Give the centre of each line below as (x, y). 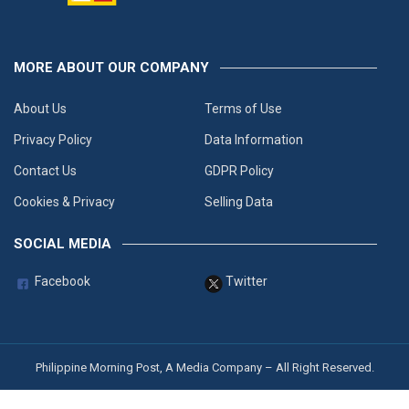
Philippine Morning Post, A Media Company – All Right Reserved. (204, 367)
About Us (40, 108)
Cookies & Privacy (64, 201)
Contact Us (45, 170)
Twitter (245, 281)
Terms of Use (243, 108)
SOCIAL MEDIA (63, 243)
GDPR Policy (239, 170)
